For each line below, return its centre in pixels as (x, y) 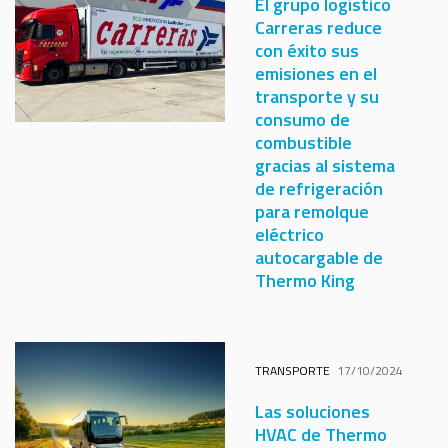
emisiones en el (316, 73)
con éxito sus (307, 50)
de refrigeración (319, 188)
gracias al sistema (325, 165)
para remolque (312, 211)
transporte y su (317, 96)
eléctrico (289, 234)
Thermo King (305, 280)
